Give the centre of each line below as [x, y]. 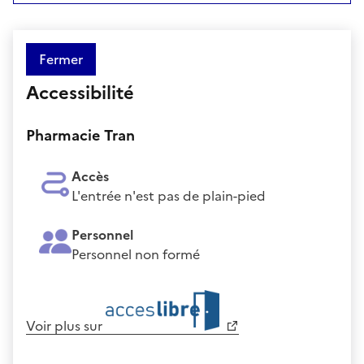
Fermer [61, 59]
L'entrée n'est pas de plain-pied [169, 195]
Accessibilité [80, 93]
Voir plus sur [66, 325]
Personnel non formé [136, 254]
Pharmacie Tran [80, 135]
